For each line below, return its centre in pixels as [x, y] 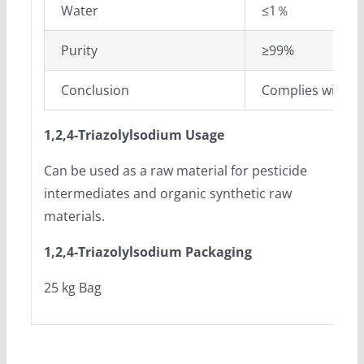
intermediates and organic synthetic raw [167, 193]
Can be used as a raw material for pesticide [175, 170]
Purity [79, 50]
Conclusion [95, 90]
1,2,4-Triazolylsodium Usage [134, 134]
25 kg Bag [72, 287]
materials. [74, 216]
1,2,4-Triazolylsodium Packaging [147, 251]
